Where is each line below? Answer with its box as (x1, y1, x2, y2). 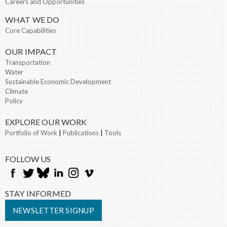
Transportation (5, 58, 50, 66)
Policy (5, 96, 23, 105)
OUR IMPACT (5, 46, 57, 56)
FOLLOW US (5, 154, 51, 164)
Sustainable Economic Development (5, 77, 111, 86)
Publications (63, 128, 99, 137)
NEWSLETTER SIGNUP (13, 205, 94, 215)
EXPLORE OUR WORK (5, 117, 87, 127)
